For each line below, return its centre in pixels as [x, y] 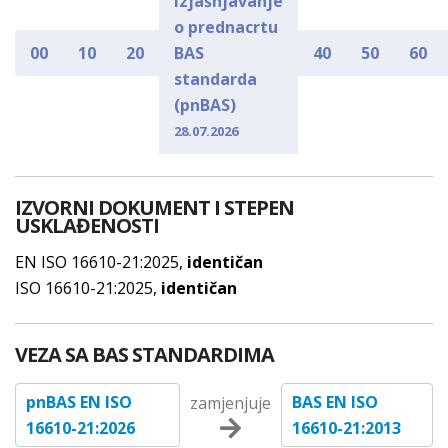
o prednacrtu [226, 27]
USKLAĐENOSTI [87, 225]
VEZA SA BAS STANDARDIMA [144, 354]
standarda [215, 79]
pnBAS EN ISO [79, 402]
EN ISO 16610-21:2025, [101, 262]
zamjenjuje [231, 403]
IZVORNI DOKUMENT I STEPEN [154, 207]
